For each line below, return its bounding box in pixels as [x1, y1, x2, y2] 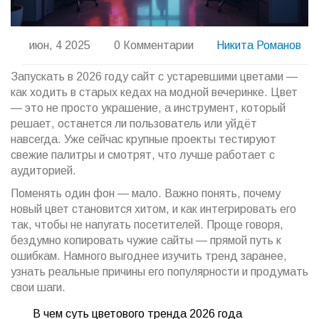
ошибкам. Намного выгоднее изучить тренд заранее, [11, 250, 287, 263]
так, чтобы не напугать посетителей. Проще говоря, [11, 219, 283, 231]
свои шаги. [11, 281, 66, 294]
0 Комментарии [113, 39, 194, 52]
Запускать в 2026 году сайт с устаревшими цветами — [11, 70, 298, 83]
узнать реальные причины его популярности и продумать [11, 266, 308, 278]
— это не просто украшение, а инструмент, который [11, 102, 286, 115]
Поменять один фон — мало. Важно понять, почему [11, 187, 281, 200]
